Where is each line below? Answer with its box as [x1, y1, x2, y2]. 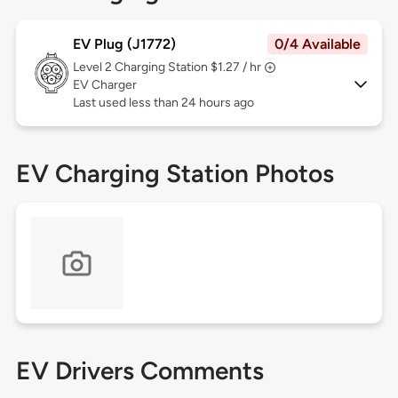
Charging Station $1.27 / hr [114, 60, 261, 76]
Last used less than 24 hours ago [72, 95, 254, 111]
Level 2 [72, 60, 115, 76]
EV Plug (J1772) [72, 36, 176, 53]
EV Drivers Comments [15, 355, 264, 386]
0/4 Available [275, 36, 362, 53]
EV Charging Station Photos [15, 158, 334, 189]
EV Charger [72, 77, 137, 93]
